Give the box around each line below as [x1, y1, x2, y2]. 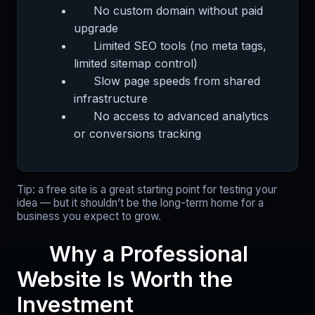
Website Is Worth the [17, 266, 233, 292]
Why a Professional [49, 240, 248, 266]
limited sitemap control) [74, 56, 198, 71]
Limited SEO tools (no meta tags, [94, 39, 266, 53]
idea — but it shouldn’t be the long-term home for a [17, 196, 264, 210]
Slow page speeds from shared [94, 74, 260, 89]
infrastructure [74, 91, 148, 106]
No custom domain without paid [94, 4, 263, 18]
